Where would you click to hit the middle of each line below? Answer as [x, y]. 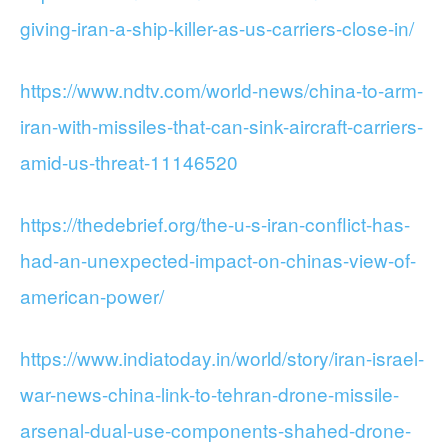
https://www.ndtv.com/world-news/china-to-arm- [221, 89]
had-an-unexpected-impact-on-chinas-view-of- [218, 259]
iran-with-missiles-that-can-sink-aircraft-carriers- [221, 125]
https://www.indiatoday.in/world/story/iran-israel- [222, 357]
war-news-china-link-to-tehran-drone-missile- [209, 393]
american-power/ [92, 295]
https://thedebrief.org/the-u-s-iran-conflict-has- [215, 223]
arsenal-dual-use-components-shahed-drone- [215, 429]
